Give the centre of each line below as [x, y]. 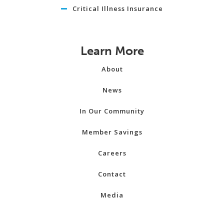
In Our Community [112, 111]
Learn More [112, 51]
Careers [112, 153]
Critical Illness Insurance [118, 9]
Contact [112, 174]
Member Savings [112, 132]
